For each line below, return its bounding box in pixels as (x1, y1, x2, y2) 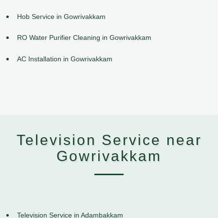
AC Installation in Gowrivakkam (17, 55, 112, 63)
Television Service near (16, 132, 202, 148)
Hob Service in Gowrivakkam (17, 12, 106, 20)
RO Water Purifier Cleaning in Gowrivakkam (17, 34, 151, 42)
